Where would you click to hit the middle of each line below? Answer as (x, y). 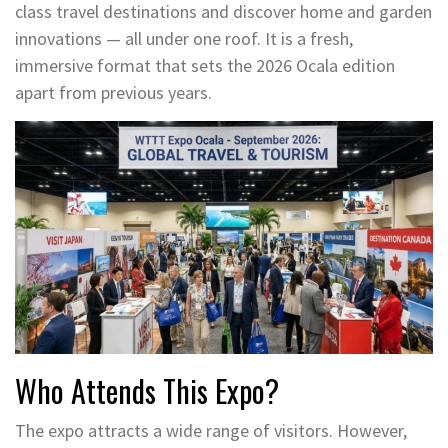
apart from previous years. (113, 92)
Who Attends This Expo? (147, 390)
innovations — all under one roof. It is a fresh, (184, 38)
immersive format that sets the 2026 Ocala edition (205, 65)
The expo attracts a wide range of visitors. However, (211, 430)
